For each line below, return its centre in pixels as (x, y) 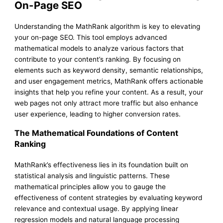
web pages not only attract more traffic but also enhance (107, 103)
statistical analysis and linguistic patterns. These (92, 175)
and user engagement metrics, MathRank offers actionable (109, 81)
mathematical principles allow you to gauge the (90, 186)
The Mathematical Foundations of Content (97, 133)
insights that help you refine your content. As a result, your (109, 92)
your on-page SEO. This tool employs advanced (91, 37)
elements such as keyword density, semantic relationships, (109, 70)
